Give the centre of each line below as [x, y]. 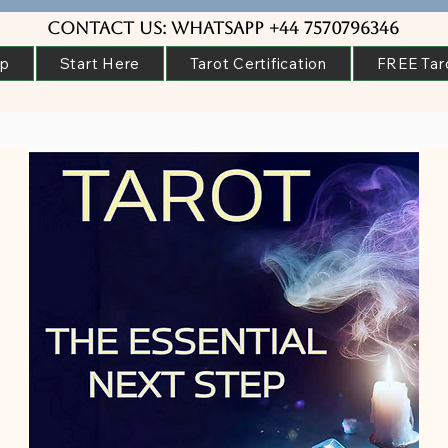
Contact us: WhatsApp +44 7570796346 [223, 28]
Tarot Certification [258, 63]
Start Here [100, 63]
